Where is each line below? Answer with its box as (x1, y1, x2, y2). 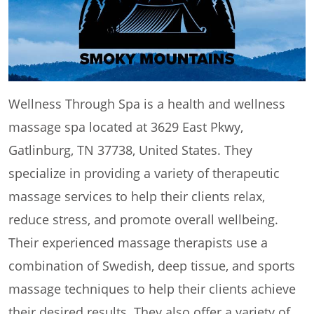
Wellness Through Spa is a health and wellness (8, 95, 285, 113)
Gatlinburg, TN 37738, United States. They (8, 142, 252, 159)
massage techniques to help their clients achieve (8, 280, 296, 298)
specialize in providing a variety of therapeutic (8, 165, 280, 182)
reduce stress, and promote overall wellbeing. (8, 211, 278, 228)
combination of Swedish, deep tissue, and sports (8, 257, 295, 275)
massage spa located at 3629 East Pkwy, (8, 118, 243, 136)
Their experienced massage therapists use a (8, 234, 268, 252)
